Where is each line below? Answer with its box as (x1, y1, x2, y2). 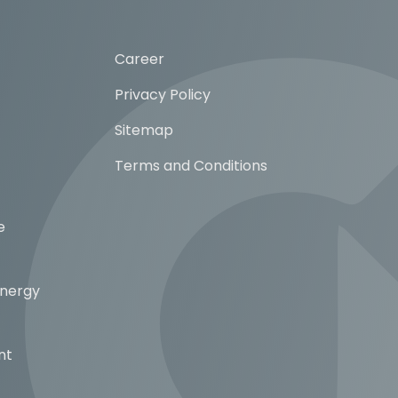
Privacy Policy (114, 84, 211, 105)
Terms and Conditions (114, 155, 267, 176)
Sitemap (114, 119, 173, 140)
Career (114, 48, 164, 69)
